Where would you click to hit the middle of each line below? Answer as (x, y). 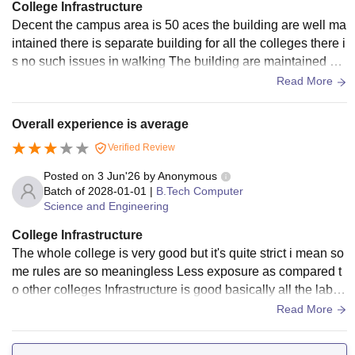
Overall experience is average (100, 124)
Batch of (64, 191)
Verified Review (140, 148)
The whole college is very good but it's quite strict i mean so (178, 254)
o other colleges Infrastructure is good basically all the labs (58, 290)
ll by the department (67, 80)
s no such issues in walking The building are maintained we (90, 62)
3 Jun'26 (119, 176)
